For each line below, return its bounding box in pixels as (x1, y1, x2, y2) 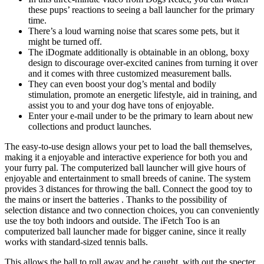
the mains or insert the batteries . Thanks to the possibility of (5, 194, 227, 204)
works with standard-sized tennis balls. (5, 236, 148, 247)
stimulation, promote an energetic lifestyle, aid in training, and (28, 89, 257, 100)
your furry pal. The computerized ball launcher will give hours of (5, 162, 246, 173)
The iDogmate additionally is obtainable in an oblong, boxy (28, 47, 249, 57)
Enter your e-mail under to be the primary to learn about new (28, 110, 253, 121)
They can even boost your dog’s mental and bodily (28, 78, 216, 89)
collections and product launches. (28, 121, 151, 131)
